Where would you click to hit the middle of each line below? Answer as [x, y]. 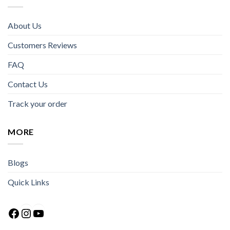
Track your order [37, 103]
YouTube [68, 207]
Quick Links [28, 182]
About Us [25, 25]
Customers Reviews [42, 45]
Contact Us [28, 84]
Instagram [60, 207]
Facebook [46, 206]
